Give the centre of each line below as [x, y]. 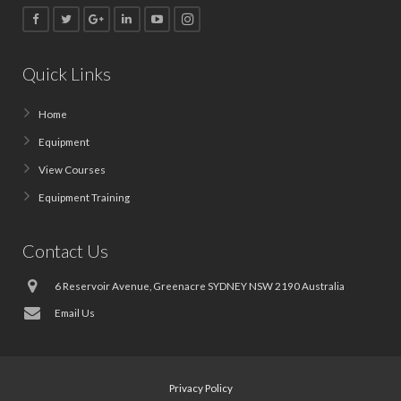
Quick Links [67, 74]
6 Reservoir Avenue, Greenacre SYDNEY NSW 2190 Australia [200, 286]
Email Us [75, 313]
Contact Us [65, 251]
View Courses [72, 170]
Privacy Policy [200, 388]
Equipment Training [84, 197]
